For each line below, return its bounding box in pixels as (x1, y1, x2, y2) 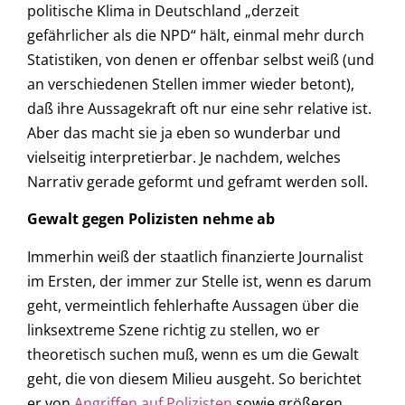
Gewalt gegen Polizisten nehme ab (27, 209, 275, 230)
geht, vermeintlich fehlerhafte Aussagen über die (27, 295, 359, 316)
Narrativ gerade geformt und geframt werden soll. (27, 172, 368, 193)
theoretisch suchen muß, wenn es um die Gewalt (27, 344, 359, 364)
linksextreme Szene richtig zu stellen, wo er (27, 319, 320, 340)
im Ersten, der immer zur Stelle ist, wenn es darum (27, 270, 372, 291)
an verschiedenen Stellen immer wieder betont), (27, 74, 354, 95)
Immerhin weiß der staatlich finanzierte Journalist (27, 246, 363, 267)
